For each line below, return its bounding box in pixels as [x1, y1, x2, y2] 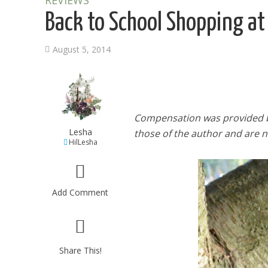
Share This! [59, 245, 102, 256]
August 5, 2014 [53, 44, 111, 55]
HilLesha [68, 137, 98, 147]
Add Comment [52, 187, 109, 198]
